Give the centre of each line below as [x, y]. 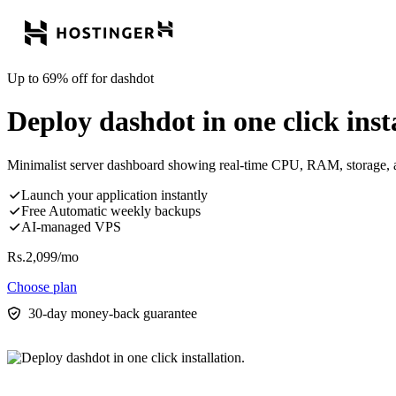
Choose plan [42, 286]
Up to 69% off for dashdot [80, 78]
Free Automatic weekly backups [111, 210]
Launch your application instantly [114, 194]
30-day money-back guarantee [113, 313]
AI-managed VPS [71, 226]
